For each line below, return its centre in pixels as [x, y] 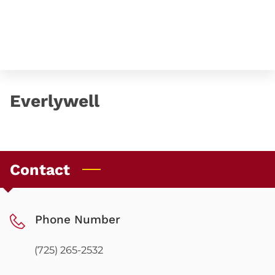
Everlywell [55, 101]
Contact [40, 169]
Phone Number [77, 219]
